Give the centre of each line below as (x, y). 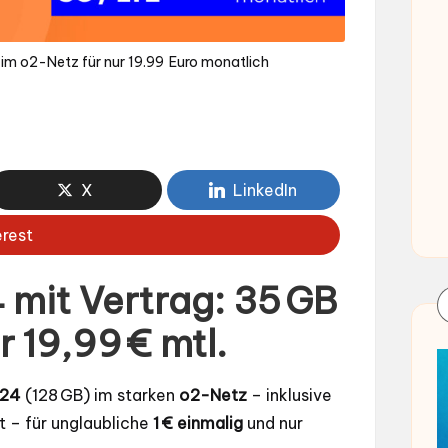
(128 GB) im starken (100, 395)
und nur (273, 423)
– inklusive (289, 395)
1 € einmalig (198, 423)
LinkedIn (265, 190)
